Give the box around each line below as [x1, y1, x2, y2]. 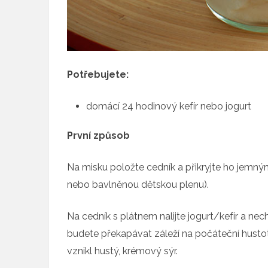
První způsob [67, 130, 130, 142]
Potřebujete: [67, 69, 129, 81]
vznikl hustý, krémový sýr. [67, 245, 178, 257]
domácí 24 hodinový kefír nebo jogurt [86, 100, 251, 112]
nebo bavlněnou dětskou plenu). [67, 179, 209, 191]
